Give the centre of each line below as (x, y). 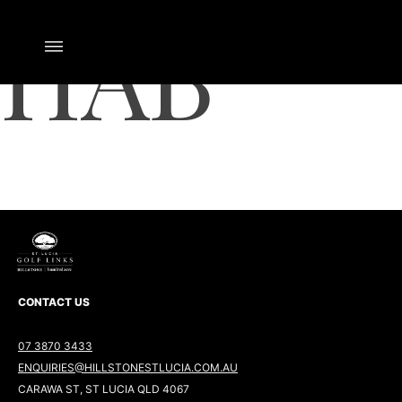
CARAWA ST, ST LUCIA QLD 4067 (104, 389)
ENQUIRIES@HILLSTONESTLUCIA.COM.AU (128, 368)
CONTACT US (54, 301)
